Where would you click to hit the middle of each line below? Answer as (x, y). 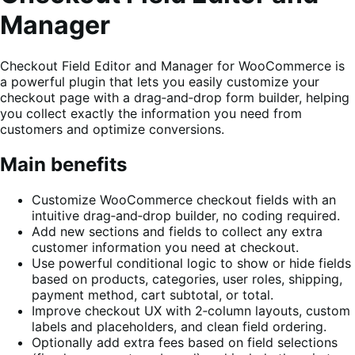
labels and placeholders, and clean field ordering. (179, 326)
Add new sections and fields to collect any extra (177, 231)
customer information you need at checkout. (165, 247)
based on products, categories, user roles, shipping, (187, 279)
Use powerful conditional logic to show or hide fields (191, 263)
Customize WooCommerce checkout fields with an (184, 199)
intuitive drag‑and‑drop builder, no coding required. (186, 215)
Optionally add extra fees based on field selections (185, 342)
